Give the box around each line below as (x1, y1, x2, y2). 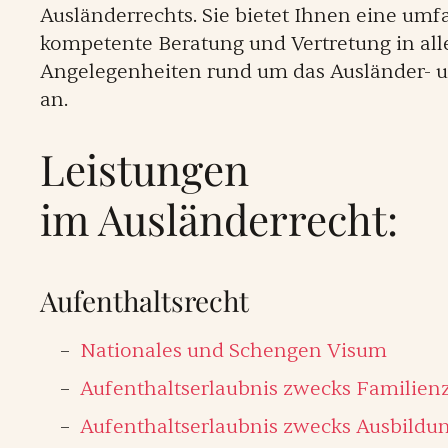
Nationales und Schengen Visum (80, 338, 387, 363)
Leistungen (40, 141, 249, 197)
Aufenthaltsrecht (40, 282, 249, 319)
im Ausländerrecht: (40, 191, 398, 247)
